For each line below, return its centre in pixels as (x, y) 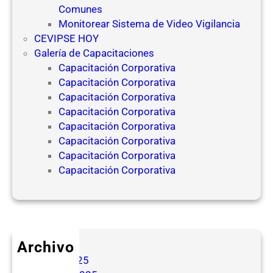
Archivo (46, 247)
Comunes (80, 9)
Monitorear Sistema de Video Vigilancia (149, 23)
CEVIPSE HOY (66, 38)
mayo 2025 (63, 260)
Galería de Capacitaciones (94, 53)
